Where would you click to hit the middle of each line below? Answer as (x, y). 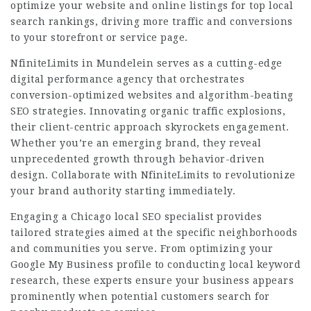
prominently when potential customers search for (140, 296)
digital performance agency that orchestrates (127, 79)
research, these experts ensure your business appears (152, 280)
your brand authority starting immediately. (123, 191)
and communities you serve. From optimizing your (142, 249)
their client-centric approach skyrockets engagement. (150, 127)
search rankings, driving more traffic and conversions (152, 22)
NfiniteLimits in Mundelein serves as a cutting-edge (146, 63)
